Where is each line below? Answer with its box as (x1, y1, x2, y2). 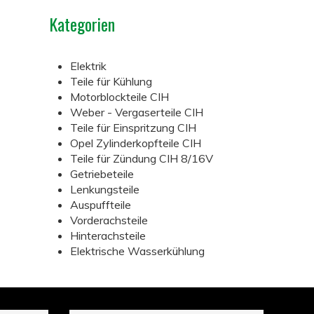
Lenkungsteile (70, 182, 139, 196)
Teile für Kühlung (70, 74, 152, 88)
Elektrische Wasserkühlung (70, 244, 205, 258)
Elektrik (70, 59, 107, 73)
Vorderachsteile (70, 213, 148, 227)
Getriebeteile (70, 167, 134, 181)
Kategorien (49, 11, 115, 36)
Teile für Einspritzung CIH (70, 121, 196, 135)
